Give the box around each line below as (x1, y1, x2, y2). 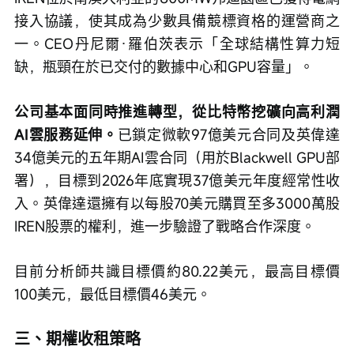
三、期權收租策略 (14, 327, 141, 349)
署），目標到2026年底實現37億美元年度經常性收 (14, 170, 340, 190)
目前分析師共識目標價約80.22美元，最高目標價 (14, 261, 340, 281)
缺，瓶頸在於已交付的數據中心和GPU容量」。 (14, 56, 314, 76)
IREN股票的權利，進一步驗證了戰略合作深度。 (14, 216, 315, 235)
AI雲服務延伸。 (14, 124, 118, 144)
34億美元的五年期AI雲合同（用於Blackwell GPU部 (14, 147, 340, 167)
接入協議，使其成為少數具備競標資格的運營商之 (14, 10, 340, 30)
